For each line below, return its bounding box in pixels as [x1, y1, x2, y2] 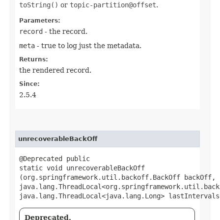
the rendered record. [19, 66, 91, 74]
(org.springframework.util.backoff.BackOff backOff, [19, 173, 216, 181]
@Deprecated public [19, 154, 90, 163]
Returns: [19, 55, 48, 63]
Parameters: [19, 17, 60, 24]
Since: [19, 80, 40, 87]
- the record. [43, 27, 87, 35]
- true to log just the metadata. [35, 41, 141, 50]
